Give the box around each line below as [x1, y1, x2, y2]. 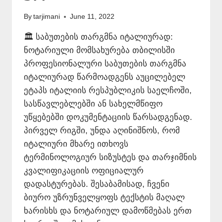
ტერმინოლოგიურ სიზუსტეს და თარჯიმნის [24, 153, 197, 163]
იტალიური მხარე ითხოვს [24, 139, 128, 149]
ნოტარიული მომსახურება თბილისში [24, 46, 175, 55]
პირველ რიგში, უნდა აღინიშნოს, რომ [24, 126, 180, 136]
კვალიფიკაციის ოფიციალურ [24, 166, 144, 176]
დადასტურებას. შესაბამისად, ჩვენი [24, 179, 169, 189]
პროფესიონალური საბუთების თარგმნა [24, 59, 186, 69]
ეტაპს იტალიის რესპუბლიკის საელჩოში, [24, 86, 192, 96]
